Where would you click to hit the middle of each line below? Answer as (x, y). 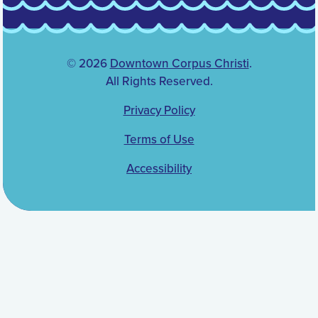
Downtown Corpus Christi (179, 64)
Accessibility (159, 169)
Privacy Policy (159, 111)
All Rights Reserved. (159, 82)
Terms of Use (159, 140)
